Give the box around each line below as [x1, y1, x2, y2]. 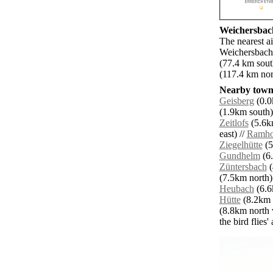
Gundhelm [219, 151, 260, 161]
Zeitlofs [219, 118, 249, 129]
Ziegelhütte [219, 140, 263, 151]
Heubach [219, 183, 254, 194]
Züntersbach [219, 161, 267, 172]
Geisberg [219, 96, 254, 107]
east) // [219, 129, 247, 140]
